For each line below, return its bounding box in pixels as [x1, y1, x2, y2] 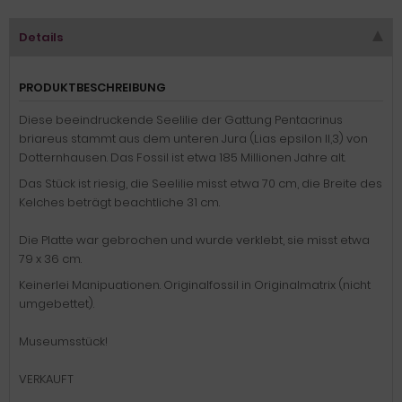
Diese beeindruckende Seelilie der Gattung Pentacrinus [19, 111, 343, 128]
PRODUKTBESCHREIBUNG [19, 79, 166, 96]
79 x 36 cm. [19, 250, 82, 267]
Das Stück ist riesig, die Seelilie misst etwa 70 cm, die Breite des [19, 175, 382, 192]
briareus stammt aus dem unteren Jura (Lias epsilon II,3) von [19, 130, 368, 147]
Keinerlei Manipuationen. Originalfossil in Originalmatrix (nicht [19, 276, 371, 293]
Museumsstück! [19, 333, 108, 350]
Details [19, 29, 64, 46]
